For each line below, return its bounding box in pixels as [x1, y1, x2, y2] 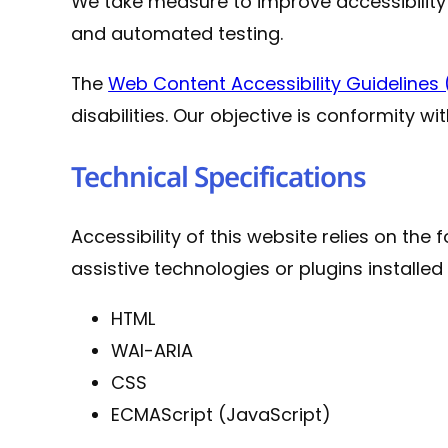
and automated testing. [71, 21, 284, 47]
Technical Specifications [71, 157, 367, 196]
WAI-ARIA [111, 337, 194, 363]
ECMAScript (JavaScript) [111, 401, 332, 427]
